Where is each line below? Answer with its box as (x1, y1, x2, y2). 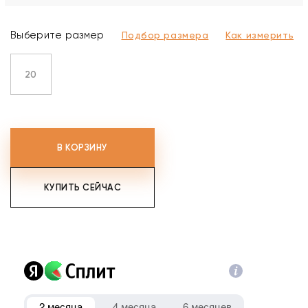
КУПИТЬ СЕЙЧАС (43, 182, 122, 192)
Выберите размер (10, 29, 104, 41)
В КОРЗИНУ (57, 142, 108, 153)
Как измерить (225, 29, 294, 41)
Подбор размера (121, 29, 209, 41)
